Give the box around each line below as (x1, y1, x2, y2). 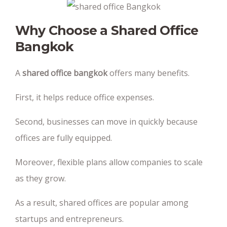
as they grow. (15, 173, 66, 184)
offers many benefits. (107, 67, 190, 79)
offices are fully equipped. (15, 132, 112, 143)
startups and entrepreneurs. (15, 213, 124, 224)
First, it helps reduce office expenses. (15, 92, 154, 103)
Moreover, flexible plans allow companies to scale (15, 157, 203, 168)
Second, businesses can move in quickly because (15, 116, 198, 127)
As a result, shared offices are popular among (15, 197, 188, 208)
